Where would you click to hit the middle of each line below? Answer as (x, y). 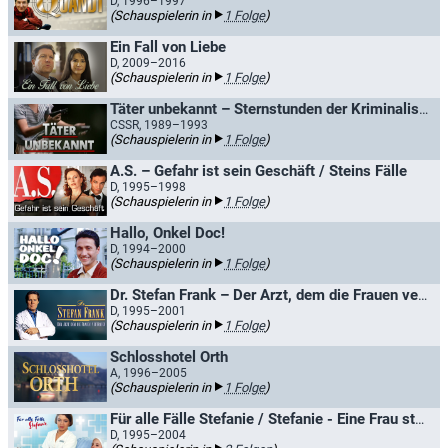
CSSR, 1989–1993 (159, 125)
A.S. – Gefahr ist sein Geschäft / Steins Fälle (258, 171)
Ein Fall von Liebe (168, 47)
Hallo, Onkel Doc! (167, 233)
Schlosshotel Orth (169, 357)
